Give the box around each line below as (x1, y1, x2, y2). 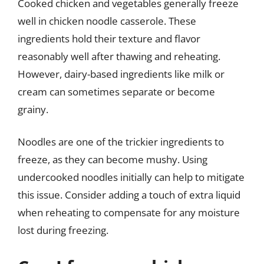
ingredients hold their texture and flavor (18, 31, 200, 45)
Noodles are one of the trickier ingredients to (18, 135, 224, 148)
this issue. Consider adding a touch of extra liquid (18, 188, 240, 202)
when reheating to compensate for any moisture (18, 206, 240, 219)
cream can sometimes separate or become (18, 84, 215, 98)
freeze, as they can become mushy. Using (18, 153, 207, 166)
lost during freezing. (18, 223, 108, 237)
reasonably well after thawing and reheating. (18, 49, 220, 63)
